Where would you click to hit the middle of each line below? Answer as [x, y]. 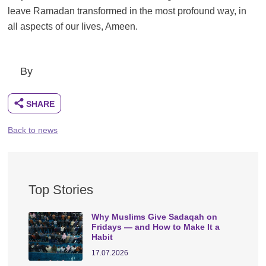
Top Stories [61, 190]
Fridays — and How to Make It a [156, 227]
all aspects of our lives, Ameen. [73, 26]
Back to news [33, 130]
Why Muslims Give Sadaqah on [155, 217]
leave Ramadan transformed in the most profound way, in [127, 10]
